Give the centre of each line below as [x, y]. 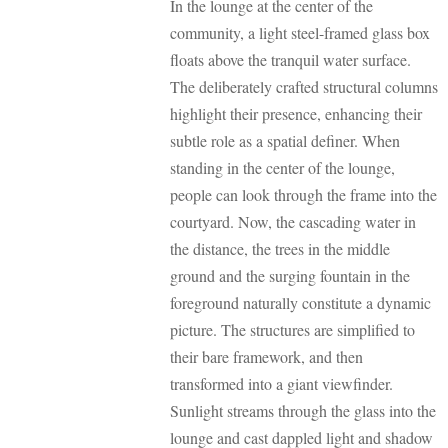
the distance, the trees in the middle [280, 248]
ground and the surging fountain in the [290, 275]
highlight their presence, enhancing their [296, 113]
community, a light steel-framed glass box [300, 32]
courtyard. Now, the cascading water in [293, 221]
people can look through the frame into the [303, 194]
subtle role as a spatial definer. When [285, 140]
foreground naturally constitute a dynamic [300, 302]
